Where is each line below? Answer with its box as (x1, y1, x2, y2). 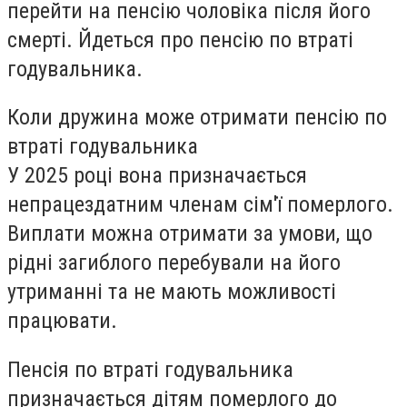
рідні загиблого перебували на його (7, 250, 341, 276)
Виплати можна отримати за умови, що (7, 221, 372, 247)
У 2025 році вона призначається (7, 163, 307, 189)
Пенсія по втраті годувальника (7, 356, 293, 382)
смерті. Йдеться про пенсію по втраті (7, 26, 353, 53)
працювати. (7, 308, 117, 334)
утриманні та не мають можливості (7, 279, 336, 305)
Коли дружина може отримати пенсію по (7, 104, 387, 131)
